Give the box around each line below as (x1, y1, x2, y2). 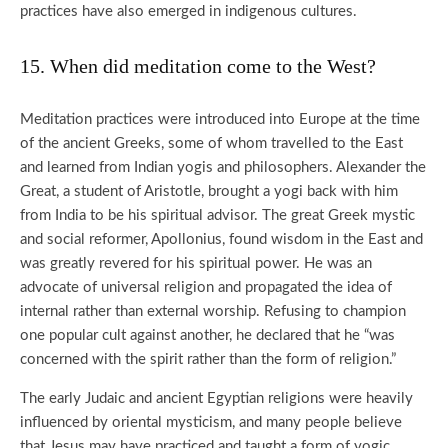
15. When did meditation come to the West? (20, 55, 376, 77)
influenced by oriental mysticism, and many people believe (20, 415, 402, 430)
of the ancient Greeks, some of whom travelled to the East (20, 136, 403, 151)
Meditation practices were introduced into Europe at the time (20, 112, 420, 127)
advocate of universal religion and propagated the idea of (20, 280, 392, 295)
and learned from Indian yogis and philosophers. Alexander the (20, 160, 426, 175)
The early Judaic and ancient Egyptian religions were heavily (20, 391, 413, 406)
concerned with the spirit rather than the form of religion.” (20, 352, 396, 367)
